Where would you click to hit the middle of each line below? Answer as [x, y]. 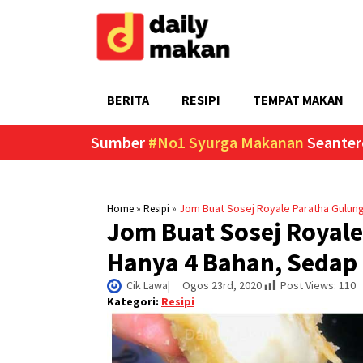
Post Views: [308, 285]
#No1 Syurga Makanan [228, 142]
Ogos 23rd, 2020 [222, 285]
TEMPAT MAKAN [298, 100]
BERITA [128, 100]
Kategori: [134, 301]
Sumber [120, 142]
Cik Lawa [147, 285]
